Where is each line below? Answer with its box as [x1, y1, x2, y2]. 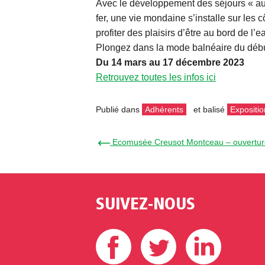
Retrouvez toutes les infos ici [96, 72, 216, 82]
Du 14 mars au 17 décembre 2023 [96, 57, 244, 67]
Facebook [149, 223, 191, 234]
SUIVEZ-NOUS [96, 196, 195, 214]
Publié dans [96, 104, 142, 114]
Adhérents [145, 104, 183, 114]
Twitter [194, 223, 222, 234]
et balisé [191, 104, 227, 114]
